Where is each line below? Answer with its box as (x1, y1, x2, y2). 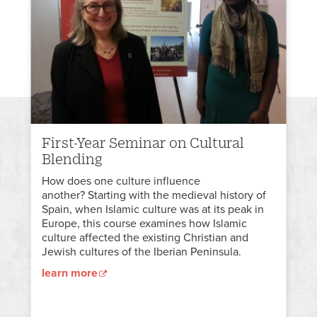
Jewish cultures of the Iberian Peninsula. (41, 245, 244, 260)
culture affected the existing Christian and (41, 231, 248, 246)
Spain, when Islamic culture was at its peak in (41, 202, 264, 217)
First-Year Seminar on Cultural (41, 134, 244, 151)
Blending (41, 151, 103, 168)
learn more (41, 266, 98, 281)
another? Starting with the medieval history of (41, 188, 266, 203)
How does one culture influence (41, 174, 200, 189)
